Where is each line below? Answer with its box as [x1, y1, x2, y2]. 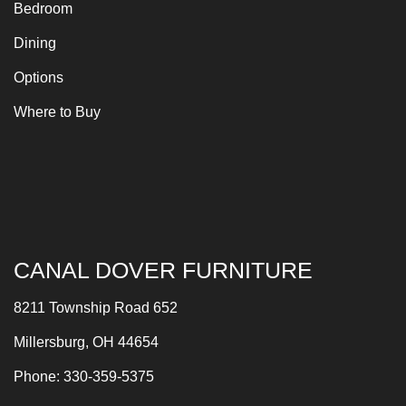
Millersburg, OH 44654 [14, 333, 159, 350]
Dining [14, 34, 56, 51]
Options [14, 69, 63, 85]
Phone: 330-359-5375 [14, 368, 154, 384]
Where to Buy [14, 103, 101, 120]
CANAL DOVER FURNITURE [14, 256, 313, 283]
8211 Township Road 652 [14, 299, 178, 315]
